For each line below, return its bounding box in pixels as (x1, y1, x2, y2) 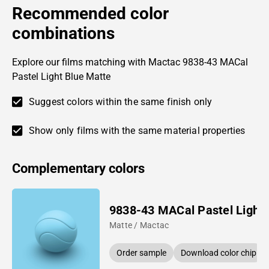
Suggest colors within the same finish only (29, 95, 213, 107)
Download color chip (180, 247, 256, 258)
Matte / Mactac (109, 220, 169, 230)
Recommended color (12, 3, 169, 23)
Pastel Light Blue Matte (12, 70, 110, 82)
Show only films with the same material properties (29, 124, 246, 136)
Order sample (116, 247, 166, 258)
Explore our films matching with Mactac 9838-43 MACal (12, 56, 248, 68)
